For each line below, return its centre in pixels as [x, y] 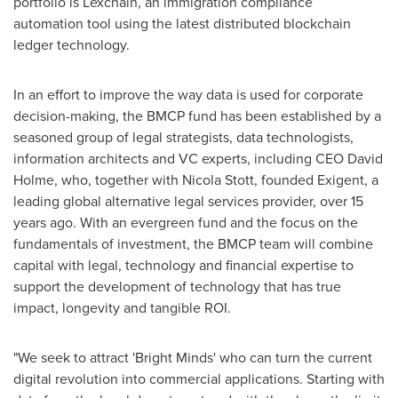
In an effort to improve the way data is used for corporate [188, 95]
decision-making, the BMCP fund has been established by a [197, 116]
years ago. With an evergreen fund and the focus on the [186, 223]
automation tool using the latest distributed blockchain [182, 24]
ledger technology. [73, 45]
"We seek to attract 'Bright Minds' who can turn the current [193, 358]
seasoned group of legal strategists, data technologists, [183, 137]
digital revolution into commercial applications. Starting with [199, 379]
